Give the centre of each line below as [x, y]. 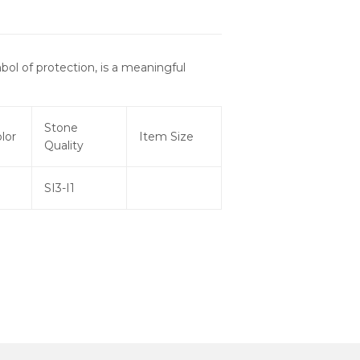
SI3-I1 [59, 188]
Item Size [166, 137]
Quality [64, 146]
